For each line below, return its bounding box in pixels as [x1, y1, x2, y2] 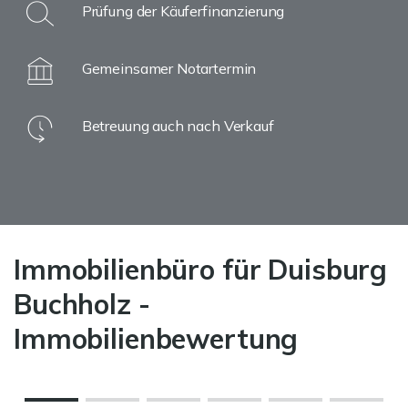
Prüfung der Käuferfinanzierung [81, 2, 285, 20]
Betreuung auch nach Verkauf [81, 117, 274, 135]
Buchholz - [14, 287, 150, 321]
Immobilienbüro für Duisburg [14, 252, 388, 287]
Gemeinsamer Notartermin [81, 59, 257, 77]
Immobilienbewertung [14, 321, 299, 356]
